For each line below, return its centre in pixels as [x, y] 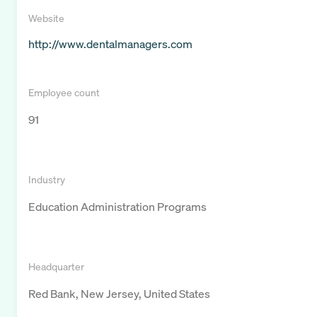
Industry [47, 180]
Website [46, 18]
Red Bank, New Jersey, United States [119, 294]
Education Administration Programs [117, 207]
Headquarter [56, 267]
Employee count [64, 93]
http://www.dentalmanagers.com [110, 44]
